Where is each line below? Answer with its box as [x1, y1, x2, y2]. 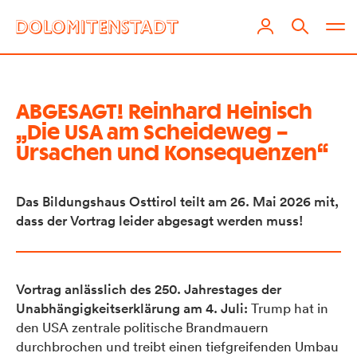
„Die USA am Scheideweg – [16, 123, 288, 143]
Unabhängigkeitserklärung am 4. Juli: [16, 299, 251, 317]
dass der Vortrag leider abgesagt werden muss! [16, 212, 304, 229]
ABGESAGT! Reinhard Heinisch [16, 102, 312, 123]
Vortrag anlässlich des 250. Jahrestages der [16, 280, 281, 298]
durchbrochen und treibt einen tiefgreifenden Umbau [16, 337, 339, 355]
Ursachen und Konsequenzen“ [16, 143, 328, 164]
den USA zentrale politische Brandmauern [16, 318, 269, 335]
